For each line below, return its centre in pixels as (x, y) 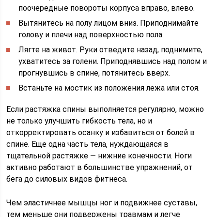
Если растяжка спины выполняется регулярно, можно (105, 109)
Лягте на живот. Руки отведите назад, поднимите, (111, 50)
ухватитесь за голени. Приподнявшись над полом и (113, 61)
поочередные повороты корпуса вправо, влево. (107, 8)
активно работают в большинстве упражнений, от (100, 167)
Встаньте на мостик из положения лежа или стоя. (109, 88)
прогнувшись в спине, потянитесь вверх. (94, 73)
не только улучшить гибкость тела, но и (79, 121)
